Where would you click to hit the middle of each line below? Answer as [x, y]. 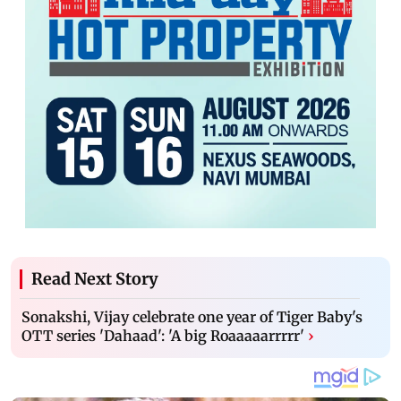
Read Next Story [95, 278]
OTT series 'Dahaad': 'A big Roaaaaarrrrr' [163, 335]
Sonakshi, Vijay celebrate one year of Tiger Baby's [192, 316]
